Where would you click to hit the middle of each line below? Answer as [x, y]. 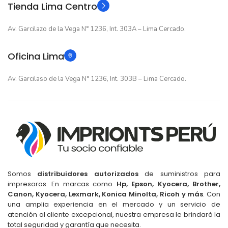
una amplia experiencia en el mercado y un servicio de [114, 204]
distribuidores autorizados [88, 174]
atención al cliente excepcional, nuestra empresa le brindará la [114, 214]
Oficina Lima [36, 56]
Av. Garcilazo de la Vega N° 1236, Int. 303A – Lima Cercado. [97, 29]
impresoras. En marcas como [62, 184]
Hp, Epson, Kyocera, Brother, [168, 184]
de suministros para [179, 174]
